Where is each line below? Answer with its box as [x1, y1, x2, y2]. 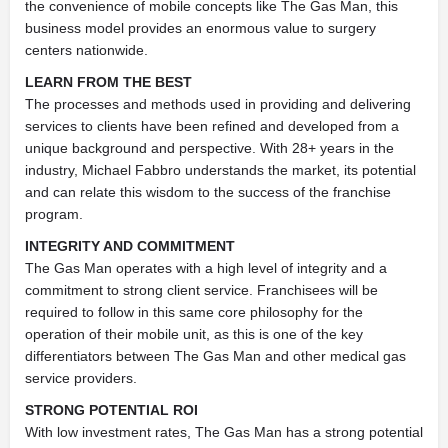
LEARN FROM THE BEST [25, 73, 192, 90]
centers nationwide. [25, 41, 148, 58]
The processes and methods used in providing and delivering [25, 95, 411, 112]
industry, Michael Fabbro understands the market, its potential [25, 161, 416, 178]
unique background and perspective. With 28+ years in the [25, 139, 394, 156]
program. [25, 205, 83, 222]
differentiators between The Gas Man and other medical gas [25, 347, 406, 364]
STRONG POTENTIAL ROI [25, 401, 198, 418]
